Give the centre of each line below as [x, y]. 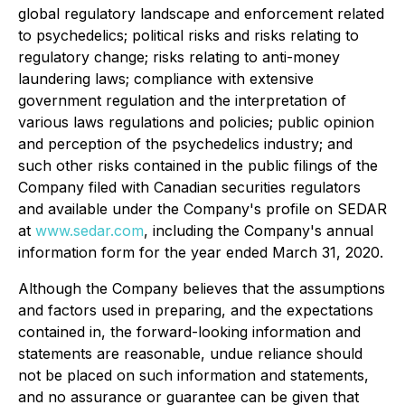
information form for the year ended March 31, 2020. [201, 252]
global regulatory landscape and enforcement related [201, 14]
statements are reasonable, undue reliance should [190, 353]
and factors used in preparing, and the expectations [196, 310]
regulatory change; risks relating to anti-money [179, 57]
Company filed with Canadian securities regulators [189, 187]
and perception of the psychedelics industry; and [185, 144]
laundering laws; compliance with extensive [166, 79]
